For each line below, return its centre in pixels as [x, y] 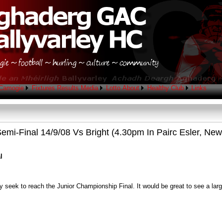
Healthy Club [165, 88]
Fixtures [44, 88]
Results [68, 88]
